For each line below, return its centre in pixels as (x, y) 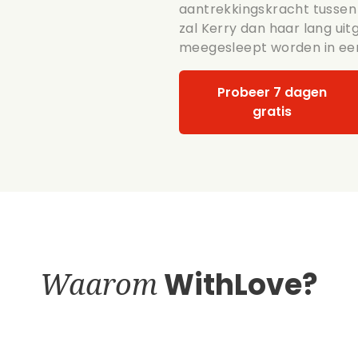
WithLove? (238, 285)
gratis (272, 111)
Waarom (99, 284)
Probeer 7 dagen (272, 92)
